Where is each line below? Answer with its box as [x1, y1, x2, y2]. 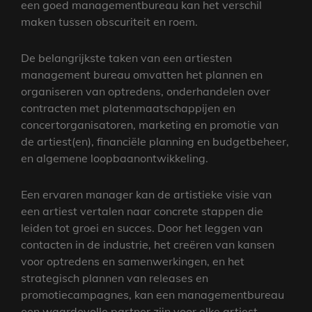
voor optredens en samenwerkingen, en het [21, 254, 244, 268]
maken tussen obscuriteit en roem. [21, 15, 198, 29]
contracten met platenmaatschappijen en [21, 101, 235, 115]
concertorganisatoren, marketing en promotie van [21, 118, 279, 132]
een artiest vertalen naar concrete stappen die [21, 204, 263, 218]
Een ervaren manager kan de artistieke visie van [21, 187, 272, 201]
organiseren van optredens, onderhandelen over [21, 84, 270, 98]
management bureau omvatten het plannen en [21, 68, 263, 81]
